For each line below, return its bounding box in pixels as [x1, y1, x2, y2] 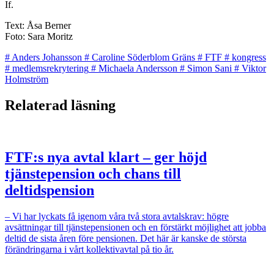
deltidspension [5, 182, 94, 198]
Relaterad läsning [5, 97, 116, 114]
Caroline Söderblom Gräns [92, 52, 195, 63]
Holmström [5, 74, 48, 85]
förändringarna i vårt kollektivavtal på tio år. [5, 243, 174, 254]
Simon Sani [187, 63, 232, 74]
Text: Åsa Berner [5, 20, 71, 31]
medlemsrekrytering [12, 63, 89, 74]
